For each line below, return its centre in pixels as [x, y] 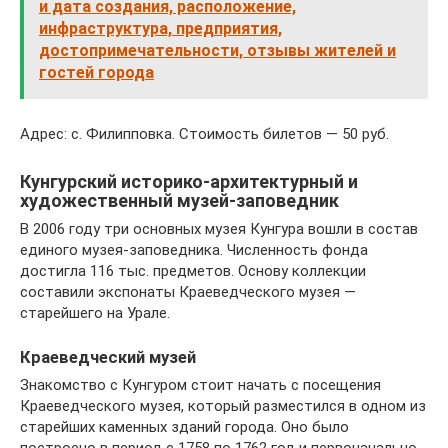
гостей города [96, 72]
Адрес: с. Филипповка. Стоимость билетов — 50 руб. [204, 134]
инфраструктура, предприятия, [160, 28]
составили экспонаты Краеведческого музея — [188, 292]
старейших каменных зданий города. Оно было [184, 427]
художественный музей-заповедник [179, 200]
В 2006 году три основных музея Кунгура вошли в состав [219, 229]
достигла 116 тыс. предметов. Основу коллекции [193, 271]
